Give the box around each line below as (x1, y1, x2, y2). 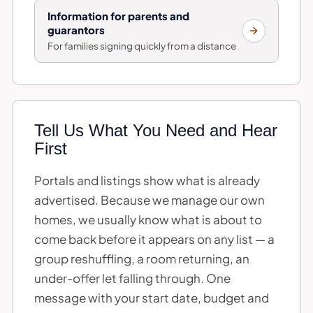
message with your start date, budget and (34, 289, 269, 305)
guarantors (48, 22, 105, 36)
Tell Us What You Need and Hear (34, 120, 277, 140)
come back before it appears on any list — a (34, 231, 275, 247)
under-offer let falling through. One (34, 270, 231, 286)
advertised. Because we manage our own (34, 191, 265, 208)
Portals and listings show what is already (34, 172, 260, 188)
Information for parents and (48, 8, 189, 22)
